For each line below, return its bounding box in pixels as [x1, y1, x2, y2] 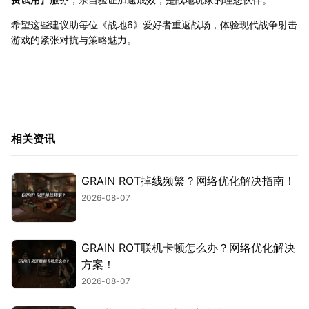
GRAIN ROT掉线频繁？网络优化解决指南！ [81, 174, 295, 188]
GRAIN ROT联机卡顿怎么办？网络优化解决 [81, 240, 295, 255]
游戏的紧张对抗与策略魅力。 [11, 34, 137, 46]
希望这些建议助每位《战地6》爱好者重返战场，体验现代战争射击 [11, 19, 297, 31]
